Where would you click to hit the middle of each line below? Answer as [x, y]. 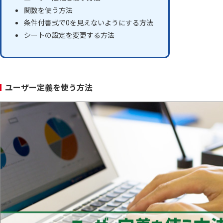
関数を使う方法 [48, 10]
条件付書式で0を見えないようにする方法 [89, 22]
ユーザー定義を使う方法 [49, 87]
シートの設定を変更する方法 [69, 35]
